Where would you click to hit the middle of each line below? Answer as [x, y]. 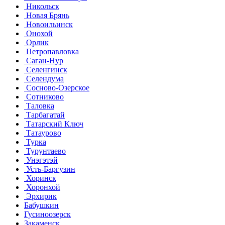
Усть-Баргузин [50, 169]
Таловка [39, 105]
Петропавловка [51, 51]
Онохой [38, 33]
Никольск [42, 6]
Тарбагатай [44, 115]
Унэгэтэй [41, 160]
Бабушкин [41, 205]
